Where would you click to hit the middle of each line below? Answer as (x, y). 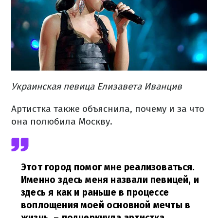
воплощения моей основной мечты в (106, 205)
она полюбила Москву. (62, 121)
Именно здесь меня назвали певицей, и (110, 180)
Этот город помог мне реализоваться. (108, 167)
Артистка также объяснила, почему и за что (108, 109)
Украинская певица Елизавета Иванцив (97, 86)
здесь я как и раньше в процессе (95, 192)
